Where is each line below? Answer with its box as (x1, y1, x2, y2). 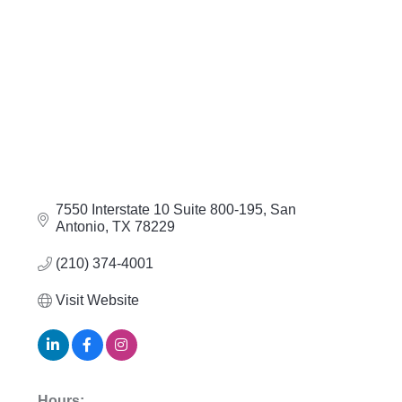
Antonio (55, 219, 105, 235)
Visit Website (55, 293, 139, 309)
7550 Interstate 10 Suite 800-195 (55, 202, 263, 218)
